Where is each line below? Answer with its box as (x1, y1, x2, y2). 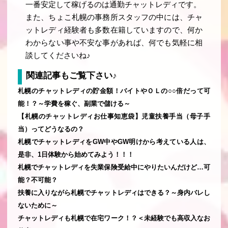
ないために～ (18, 201, 58, 209)
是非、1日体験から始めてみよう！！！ (18, 150, 134, 158)
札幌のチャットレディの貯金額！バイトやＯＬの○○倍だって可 (18, 87, 210, 95)
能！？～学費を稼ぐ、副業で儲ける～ (18, 99, 130, 107)
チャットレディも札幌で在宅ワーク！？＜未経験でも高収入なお (18, 214, 210, 222)
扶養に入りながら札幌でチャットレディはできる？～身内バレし (18, 188, 210, 196)
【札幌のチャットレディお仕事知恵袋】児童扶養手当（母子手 (18, 112, 210, 120)
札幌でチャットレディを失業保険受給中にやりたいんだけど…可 (18, 163, 210, 171)
